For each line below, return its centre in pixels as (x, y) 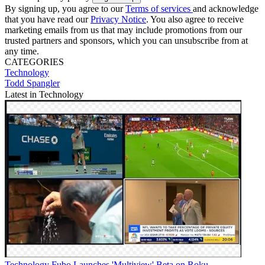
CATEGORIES (34, 62)
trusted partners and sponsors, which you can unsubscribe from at (126, 40)
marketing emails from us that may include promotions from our (123, 30)
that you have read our (48, 19)
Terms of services (159, 8)
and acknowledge (226, 8)
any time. (22, 51)
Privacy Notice (118, 19)
